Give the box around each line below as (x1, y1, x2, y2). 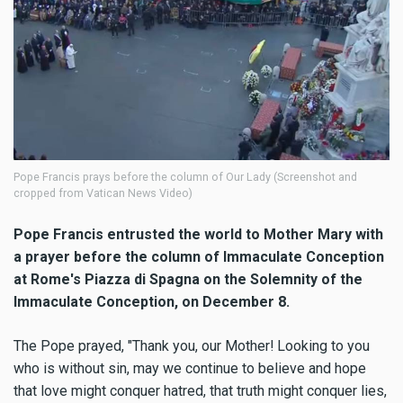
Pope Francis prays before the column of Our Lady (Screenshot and (13, 170, 357, 184)
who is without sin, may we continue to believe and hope (13, 359, 366, 377)
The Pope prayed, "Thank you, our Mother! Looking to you (13, 336, 370, 354)
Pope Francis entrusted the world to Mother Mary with (13, 226, 383, 244)
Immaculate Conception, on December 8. (13, 293, 290, 311)
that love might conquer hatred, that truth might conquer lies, (13, 381, 387, 399)
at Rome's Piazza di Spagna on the (13, 271, 246, 289)
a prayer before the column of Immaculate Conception (13, 248, 384, 266)
